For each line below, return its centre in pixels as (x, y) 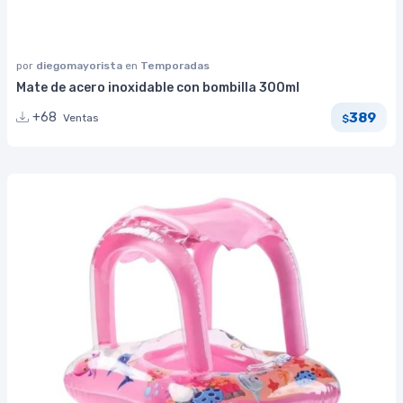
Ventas (81, 118)
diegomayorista (81, 66)
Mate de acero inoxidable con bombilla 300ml (158, 88)
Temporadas (175, 66)
